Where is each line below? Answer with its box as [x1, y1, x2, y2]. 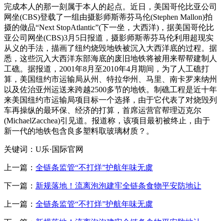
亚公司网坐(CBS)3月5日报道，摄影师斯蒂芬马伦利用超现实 [4, 34, 214, 42]
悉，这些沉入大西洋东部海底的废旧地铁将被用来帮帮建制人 [4, 54, 217, 63]
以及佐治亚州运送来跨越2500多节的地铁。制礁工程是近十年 [4, 85, 217, 94]
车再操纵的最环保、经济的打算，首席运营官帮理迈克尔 [4, 106, 201, 114]
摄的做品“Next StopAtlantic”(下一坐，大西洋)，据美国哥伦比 [4, 23, 214, 32]
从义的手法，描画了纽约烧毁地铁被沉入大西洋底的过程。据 [4, 44, 217, 52]
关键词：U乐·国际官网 [4, 145, 83, 153]
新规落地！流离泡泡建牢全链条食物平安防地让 [36, 182, 201, 190]
